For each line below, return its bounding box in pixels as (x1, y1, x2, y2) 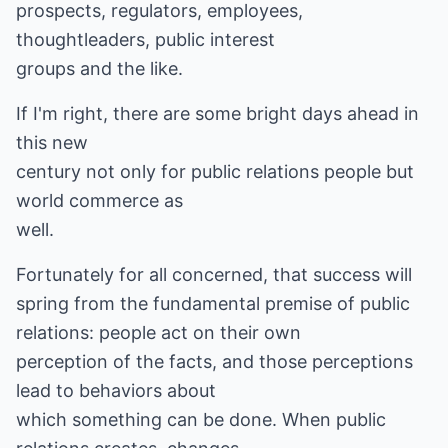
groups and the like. (16, 58, 183, 79)
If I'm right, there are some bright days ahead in (16, 103, 419, 124)
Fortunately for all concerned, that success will (16, 264, 412, 285)
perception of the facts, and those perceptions (16, 351, 413, 372)
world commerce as (16, 190, 183, 211)
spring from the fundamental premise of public (16, 293, 410, 314)
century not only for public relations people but (16, 161, 414, 182)
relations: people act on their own (16, 322, 301, 343)
